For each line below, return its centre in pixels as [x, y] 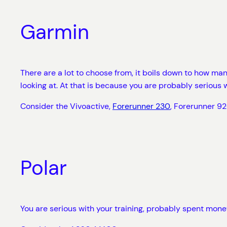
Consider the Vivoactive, [66, 106]
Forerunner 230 [141, 106]
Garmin [55, 32]
